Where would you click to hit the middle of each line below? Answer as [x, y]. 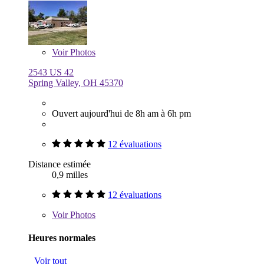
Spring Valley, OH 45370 [76, 82]
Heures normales [62, 237]
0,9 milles [70, 174]
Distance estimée [60, 164]
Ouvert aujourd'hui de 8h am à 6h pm [121, 113]
